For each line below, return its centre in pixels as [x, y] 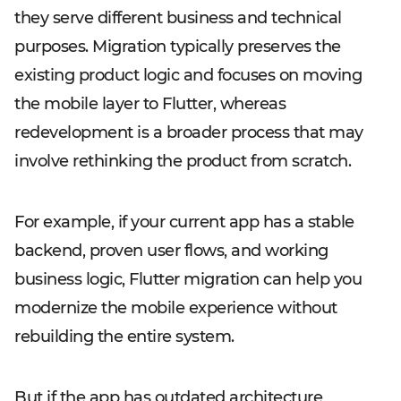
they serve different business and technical [178, 18]
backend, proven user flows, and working [171, 251]
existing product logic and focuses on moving [188, 75]
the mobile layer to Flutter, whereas [150, 104]
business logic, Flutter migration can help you [188, 279]
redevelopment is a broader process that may [189, 132]
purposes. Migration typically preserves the [178, 47]
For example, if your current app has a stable [184, 222]
